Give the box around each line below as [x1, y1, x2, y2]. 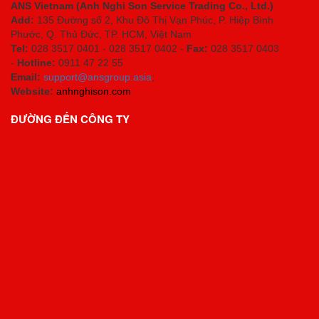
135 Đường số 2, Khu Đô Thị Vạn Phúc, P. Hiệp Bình [37, 14, 273, 26]
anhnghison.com [56, 85, 131, 97]
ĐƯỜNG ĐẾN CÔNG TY [11, 110, 130, 127]
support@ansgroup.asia [43, 70, 152, 83]
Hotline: [17, 56, 58, 68]
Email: [11, 70, 41, 83]
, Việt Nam [145, 28, 192, 40]
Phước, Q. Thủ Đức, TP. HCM [11, 28, 145, 40]
